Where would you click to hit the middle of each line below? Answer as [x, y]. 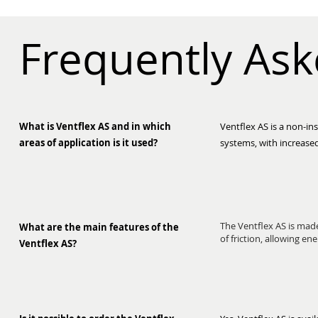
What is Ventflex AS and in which [95, 126]
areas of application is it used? [88, 143]
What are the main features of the [99, 227]
